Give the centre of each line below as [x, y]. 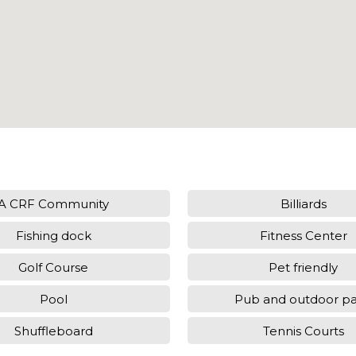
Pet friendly [304, 267]
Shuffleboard [53, 331]
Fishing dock [53, 235]
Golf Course [54, 267]
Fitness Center [303, 235]
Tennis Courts [303, 331]
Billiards [303, 203]
